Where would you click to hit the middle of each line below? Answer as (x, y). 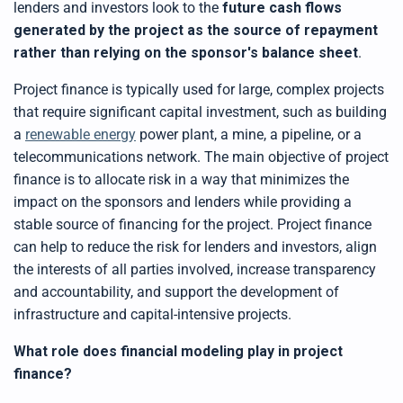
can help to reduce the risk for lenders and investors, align (195, 247)
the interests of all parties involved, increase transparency (195, 270)
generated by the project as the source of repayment (196, 31)
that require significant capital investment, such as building (200, 112)
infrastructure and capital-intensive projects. (152, 315)
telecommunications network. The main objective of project (201, 157)
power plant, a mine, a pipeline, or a (249, 135)
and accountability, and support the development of (176, 292)
